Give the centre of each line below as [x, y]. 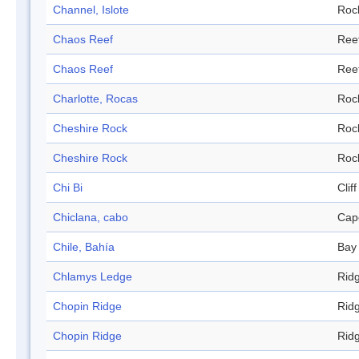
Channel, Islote [91, 10]
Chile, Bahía [84, 247]
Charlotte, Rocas [95, 99]
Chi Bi [68, 188]
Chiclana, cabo [91, 218]
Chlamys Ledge [93, 277]
